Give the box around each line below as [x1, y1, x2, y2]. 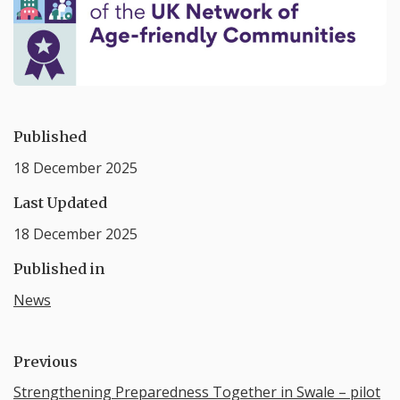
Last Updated [13, 193, 107, 212]
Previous [13, 352, 78, 371]
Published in [13, 259, 104, 278]
